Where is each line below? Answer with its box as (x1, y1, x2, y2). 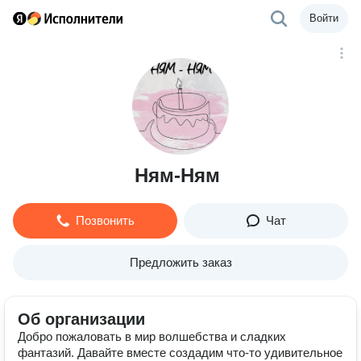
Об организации (18, 310, 145, 328)
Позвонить (75, 214, 135, 227)
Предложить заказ (129, 255, 232, 269)
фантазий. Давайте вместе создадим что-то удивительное (18, 346, 342, 359)
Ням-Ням (135, 164, 220, 186)
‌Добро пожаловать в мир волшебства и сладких (18, 330, 286, 343)
